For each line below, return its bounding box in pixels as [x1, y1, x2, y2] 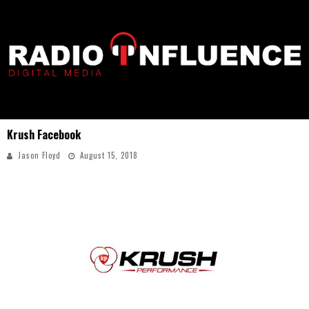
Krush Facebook [7, 126, 81, 143]
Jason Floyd [18, 150, 61, 161]
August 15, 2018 [80, 150, 138, 161]
